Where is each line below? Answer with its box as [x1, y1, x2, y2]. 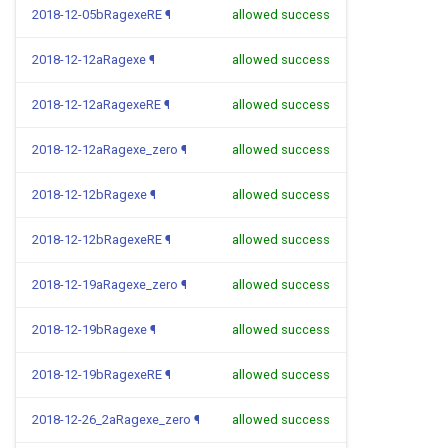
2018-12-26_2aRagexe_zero [32, 412, 191, 427]
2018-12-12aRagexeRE [32, 97, 161, 112]
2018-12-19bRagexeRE [32, 367, 162, 382]
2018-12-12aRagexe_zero [32, 142, 178, 157]
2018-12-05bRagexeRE [32, 7, 162, 22]
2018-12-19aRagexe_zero [32, 277, 178, 292]
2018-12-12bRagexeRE [32, 232, 162, 247]
